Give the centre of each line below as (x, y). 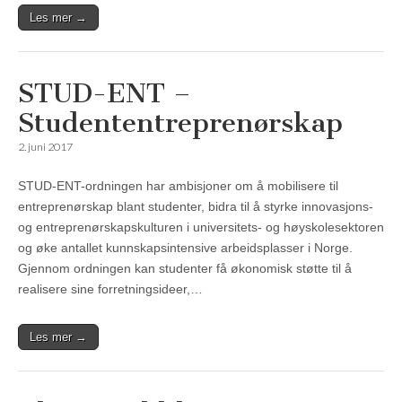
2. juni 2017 (45, 147)
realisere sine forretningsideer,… (110, 289)
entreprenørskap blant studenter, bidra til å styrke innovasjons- (196, 207)
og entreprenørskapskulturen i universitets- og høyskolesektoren (201, 227)
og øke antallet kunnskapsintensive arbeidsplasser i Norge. (185, 248)
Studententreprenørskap (180, 123)
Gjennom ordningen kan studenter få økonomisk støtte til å (185, 269)
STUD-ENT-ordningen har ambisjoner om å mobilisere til (178, 186)
